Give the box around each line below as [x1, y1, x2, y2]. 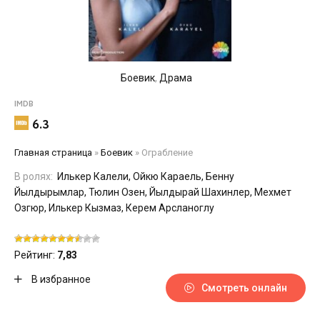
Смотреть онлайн [201, 282, 288, 294]
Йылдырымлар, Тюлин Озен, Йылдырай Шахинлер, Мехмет [14, 186, 291, 198]
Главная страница [14, 147, 92, 158]
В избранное [29, 274, 91, 285]
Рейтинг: [14, 249, 57, 261]
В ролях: [14, 171, 53, 182]
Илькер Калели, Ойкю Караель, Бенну [55, 171, 234, 182]
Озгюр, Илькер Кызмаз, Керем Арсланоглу [14, 202, 214, 214]
